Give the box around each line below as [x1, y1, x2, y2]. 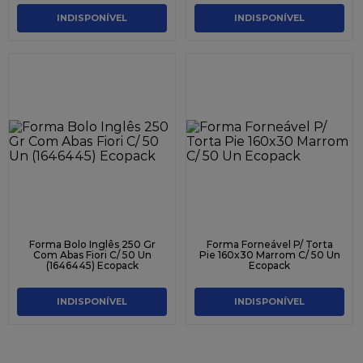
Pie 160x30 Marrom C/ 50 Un [199, 248, 340, 261]
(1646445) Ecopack [45, 258, 139, 271]
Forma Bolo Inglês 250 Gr [28, 237, 156, 250]
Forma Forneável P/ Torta [206, 237, 333, 250]
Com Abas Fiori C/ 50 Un [32, 248, 152, 261]
